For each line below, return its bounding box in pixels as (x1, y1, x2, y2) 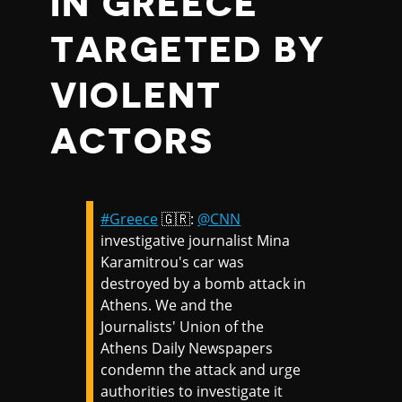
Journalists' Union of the (100, 317, 265, 336)
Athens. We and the (100, 295, 233, 315)
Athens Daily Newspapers (100, 338, 274, 358)
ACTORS (50, 124, 214, 160)
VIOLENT (50, 78, 223, 114)
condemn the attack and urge (100, 360, 301, 380)
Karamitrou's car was (100, 252, 245, 272)
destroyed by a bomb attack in (100, 274, 307, 293)
